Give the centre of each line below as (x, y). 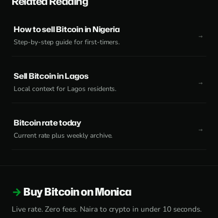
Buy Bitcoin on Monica (77, 191)
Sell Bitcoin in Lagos (51, 76)
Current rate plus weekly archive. (63, 136)
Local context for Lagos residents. (65, 89)
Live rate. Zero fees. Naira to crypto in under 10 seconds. (107, 209)
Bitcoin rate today (47, 123)
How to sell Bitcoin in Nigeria (67, 29)
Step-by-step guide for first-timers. (67, 42)
